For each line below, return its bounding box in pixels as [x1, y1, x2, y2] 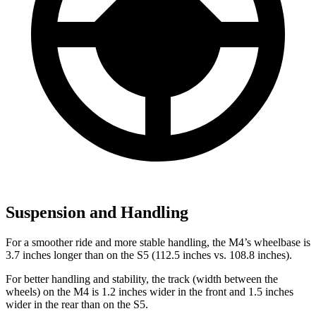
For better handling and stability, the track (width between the [6, 273, 278, 286]
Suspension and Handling [6, 203, 188, 222]
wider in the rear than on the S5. [6, 298, 148, 311]
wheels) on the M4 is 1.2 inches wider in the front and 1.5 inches [6, 286, 293, 298]
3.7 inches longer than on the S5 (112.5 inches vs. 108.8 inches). [6, 249, 292, 262]
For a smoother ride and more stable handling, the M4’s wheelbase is [6, 236, 310, 249]
